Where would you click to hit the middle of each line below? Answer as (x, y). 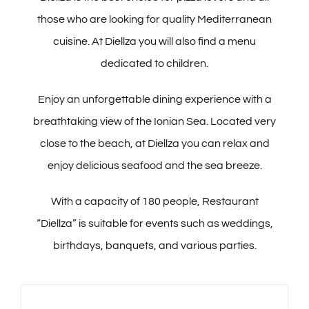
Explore (32, 191)
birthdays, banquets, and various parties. (154, 245)
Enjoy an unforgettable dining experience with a (154, 99)
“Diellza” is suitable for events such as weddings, (154, 223)
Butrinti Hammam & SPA (70, 54)
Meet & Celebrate (54, 100)
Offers (29, 237)
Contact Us (41, 282)
